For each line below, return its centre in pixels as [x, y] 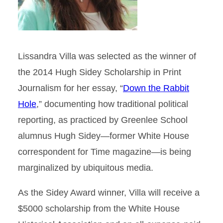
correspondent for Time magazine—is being [105, 152]
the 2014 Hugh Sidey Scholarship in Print [100, 72]
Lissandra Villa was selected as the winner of [107, 56]
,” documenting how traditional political [112, 104]
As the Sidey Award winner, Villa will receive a [109, 193]
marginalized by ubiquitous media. [86, 168]
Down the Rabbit [156, 88]
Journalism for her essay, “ [70, 88]
